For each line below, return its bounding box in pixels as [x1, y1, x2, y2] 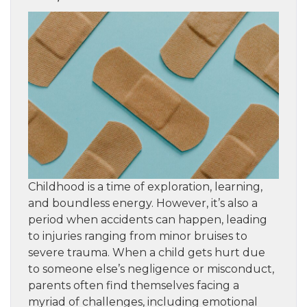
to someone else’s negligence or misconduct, [28, 262, 274, 276]
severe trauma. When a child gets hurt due [28, 246, 265, 260]
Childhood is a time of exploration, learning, [28, 180, 262, 194]
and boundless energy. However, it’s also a [28, 197, 258, 210]
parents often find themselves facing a [28, 279, 239, 293]
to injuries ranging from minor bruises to [28, 230, 247, 243]
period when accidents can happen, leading [28, 213, 267, 227]
